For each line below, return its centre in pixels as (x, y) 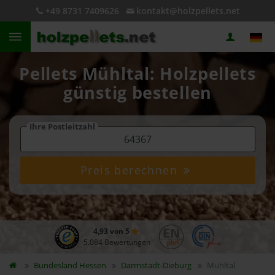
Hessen (92, 265)
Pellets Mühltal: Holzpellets (137, 74)
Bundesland (56, 265)
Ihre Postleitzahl (62, 126)
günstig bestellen (137, 93)
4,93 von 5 (112, 231)
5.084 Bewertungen (117, 242)
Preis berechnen (131, 170)
